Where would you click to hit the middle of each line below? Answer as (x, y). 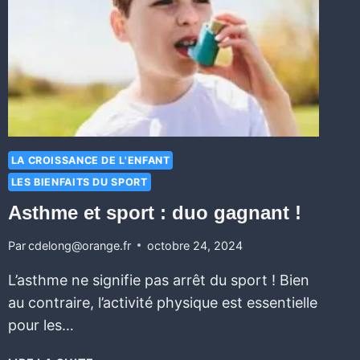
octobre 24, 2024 (194, 245)
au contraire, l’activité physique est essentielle (162, 302)
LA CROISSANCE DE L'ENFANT (90, 161)
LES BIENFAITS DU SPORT (79, 182)
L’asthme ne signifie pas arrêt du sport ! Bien (158, 280)
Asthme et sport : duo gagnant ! (154, 212)
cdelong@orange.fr (79, 245)
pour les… (41, 325)
